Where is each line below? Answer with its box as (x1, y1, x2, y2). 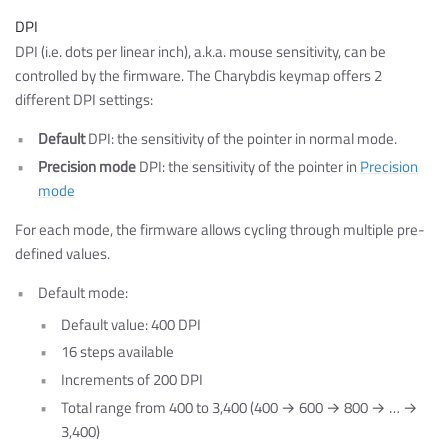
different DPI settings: (15, 87, 154, 111)
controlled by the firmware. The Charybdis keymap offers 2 (15, 63, 383, 87)
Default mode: (37, 281, 128, 305)
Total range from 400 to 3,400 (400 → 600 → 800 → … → (60, 396, 418, 420)
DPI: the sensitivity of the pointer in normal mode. (84, 126, 397, 150)
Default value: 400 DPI (60, 312, 201, 336)
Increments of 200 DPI (60, 368, 203, 392)
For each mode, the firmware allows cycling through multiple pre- (15, 217, 426, 241)
